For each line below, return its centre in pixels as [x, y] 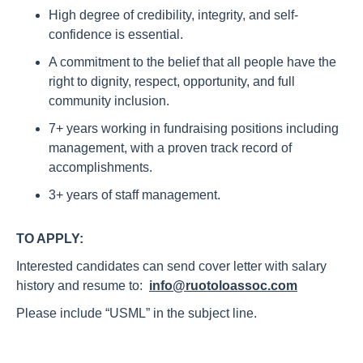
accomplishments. [100, 167]
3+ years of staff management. [135, 195]
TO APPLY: [50, 239]
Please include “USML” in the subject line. [137, 313]
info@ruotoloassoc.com [223, 286]
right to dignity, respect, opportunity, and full [172, 81]
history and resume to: [83, 286]
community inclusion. [109, 101]
